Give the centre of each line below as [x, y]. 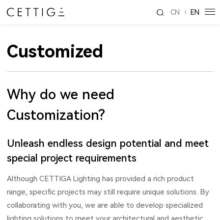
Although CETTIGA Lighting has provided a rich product [100, 179]
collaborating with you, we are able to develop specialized [105, 206]
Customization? [56, 115]
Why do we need [61, 95]
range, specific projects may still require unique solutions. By [108, 192]
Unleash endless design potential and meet [108, 144]
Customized [55, 52]
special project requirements [72, 158]
